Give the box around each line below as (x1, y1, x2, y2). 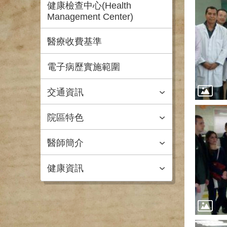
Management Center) (47, 12, 133, 22)
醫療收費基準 (47, 36, 102, 47)
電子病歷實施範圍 (47, 62, 120, 72)
